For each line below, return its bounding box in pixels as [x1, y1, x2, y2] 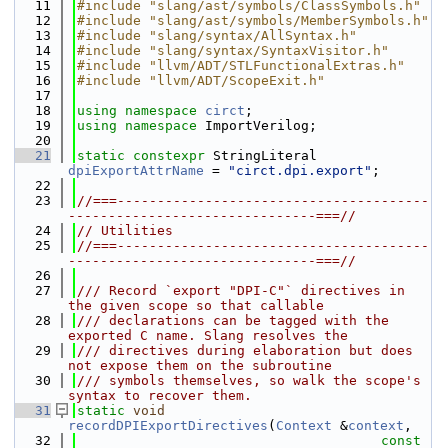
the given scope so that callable [68, 298, 324, 313]
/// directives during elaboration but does [77, 343, 413, 358]
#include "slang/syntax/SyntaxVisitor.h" [77, 43, 389, 58]
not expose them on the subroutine [68, 358, 332, 373]
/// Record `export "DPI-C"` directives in [77, 283, 405, 298]
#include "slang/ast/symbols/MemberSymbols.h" [77, 13, 429, 28]
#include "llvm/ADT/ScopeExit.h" [77, 73, 325, 88]
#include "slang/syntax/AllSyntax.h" [77, 28, 357, 43]
